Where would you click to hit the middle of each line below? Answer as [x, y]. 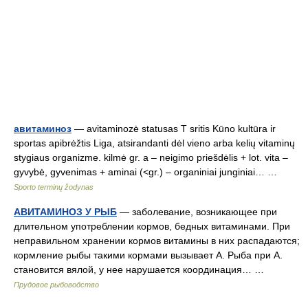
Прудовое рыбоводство [56, 285]
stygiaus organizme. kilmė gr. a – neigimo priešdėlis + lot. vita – [151, 157]
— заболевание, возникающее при [197, 212]
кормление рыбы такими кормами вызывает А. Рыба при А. [148, 255]
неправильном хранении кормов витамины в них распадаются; [157, 241]
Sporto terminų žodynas [54, 187]
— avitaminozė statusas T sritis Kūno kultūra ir [174, 129]
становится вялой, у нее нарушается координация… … [142, 269]
